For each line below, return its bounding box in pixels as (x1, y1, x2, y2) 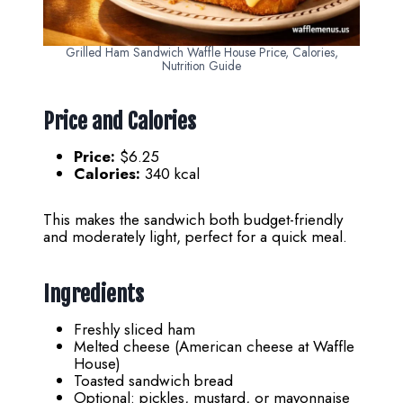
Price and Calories (43, 107, 196, 135)
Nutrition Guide (162, 56, 241, 75)
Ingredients (43, 280, 144, 308)
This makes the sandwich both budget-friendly (43, 208, 343, 230)
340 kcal (140, 162, 200, 184)
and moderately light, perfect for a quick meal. (43, 225, 347, 247)
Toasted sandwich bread (74, 369, 233, 391)
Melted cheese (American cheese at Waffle (74, 335, 354, 357)
